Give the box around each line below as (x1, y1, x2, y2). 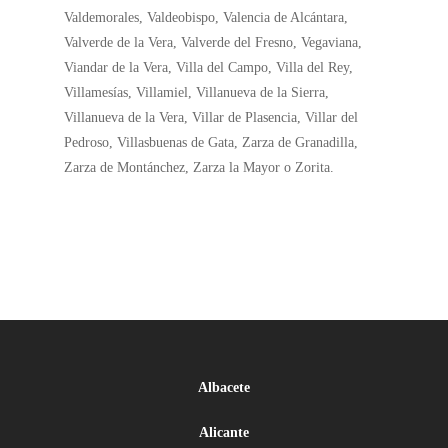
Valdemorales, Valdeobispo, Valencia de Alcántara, (64, 10, 349, 25)
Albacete (198, 380, 250, 395)
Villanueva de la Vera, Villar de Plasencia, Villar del (64, 110, 359, 125)
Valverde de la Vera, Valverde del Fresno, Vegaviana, (64, 35, 363, 50)
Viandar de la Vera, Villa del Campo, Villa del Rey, (64, 60, 354, 75)
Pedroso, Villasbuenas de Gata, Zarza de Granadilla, (64, 135, 359, 150)
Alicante (199, 425, 249, 440)
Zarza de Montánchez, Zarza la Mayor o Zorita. (64, 160, 335, 175)
